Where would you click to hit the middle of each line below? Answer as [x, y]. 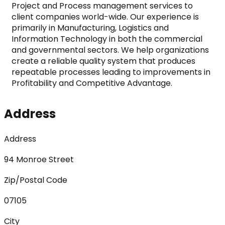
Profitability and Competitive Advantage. [92, 83]
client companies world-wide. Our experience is [105, 17]
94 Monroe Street [39, 159]
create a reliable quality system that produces [103, 61]
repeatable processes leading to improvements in [111, 72]
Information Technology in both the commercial [107, 39]
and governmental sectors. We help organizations [110, 50]
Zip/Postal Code [36, 180]
